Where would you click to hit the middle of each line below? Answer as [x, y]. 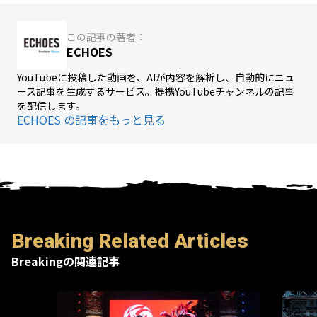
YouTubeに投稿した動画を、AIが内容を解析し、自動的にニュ [156, 77]
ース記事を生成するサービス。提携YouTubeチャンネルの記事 [156, 91]
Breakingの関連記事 [65, 261]
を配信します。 [51, 105]
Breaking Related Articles [130, 241]
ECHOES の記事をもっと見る [91, 119]
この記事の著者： [106, 37]
